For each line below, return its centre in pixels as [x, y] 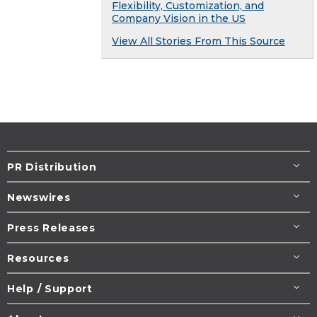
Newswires [39, 198]
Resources [38, 259]
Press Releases [51, 228]
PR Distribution [52, 167]
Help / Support [50, 289]
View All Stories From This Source [198, 41]
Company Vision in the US [179, 19]
